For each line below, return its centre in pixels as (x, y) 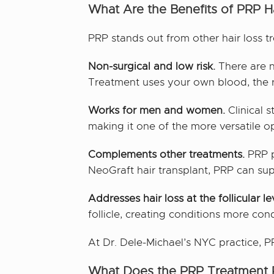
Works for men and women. (157, 110)
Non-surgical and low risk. (152, 66)
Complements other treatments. (167, 154)
